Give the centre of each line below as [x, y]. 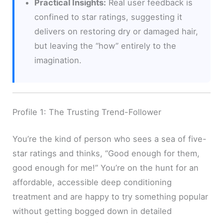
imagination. [58, 60]
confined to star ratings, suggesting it [109, 17]
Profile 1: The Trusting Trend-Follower [87, 112]
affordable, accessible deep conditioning [92, 182]
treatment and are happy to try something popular [111, 196]
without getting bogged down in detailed [92, 211]
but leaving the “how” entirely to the [106, 46]
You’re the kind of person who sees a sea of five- [110, 139]
